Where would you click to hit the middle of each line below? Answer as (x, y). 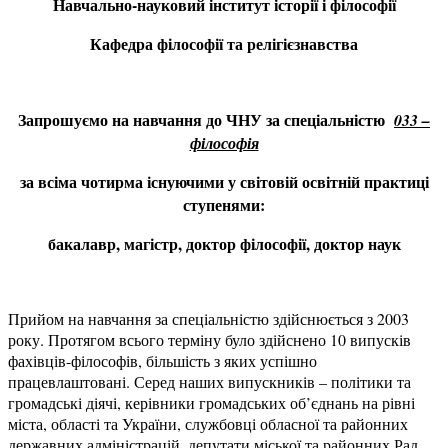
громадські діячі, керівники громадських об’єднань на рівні (211, 402)
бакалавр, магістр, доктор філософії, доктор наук (224, 243)
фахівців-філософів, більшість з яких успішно (162, 360)
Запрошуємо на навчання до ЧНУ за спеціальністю (206, 119)
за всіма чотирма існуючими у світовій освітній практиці (224, 181)
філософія (224, 142)
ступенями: (224, 204)
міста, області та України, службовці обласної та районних (208, 423)
